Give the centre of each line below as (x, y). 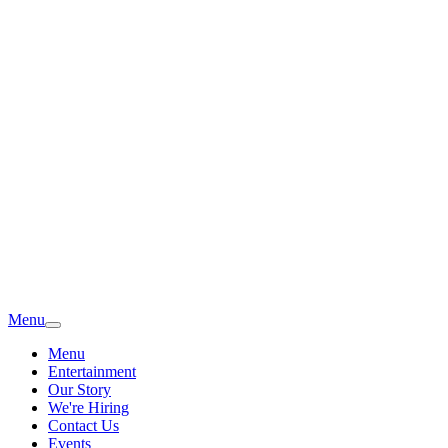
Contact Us (83, 425)
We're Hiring (88, 407)
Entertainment (92, 371)
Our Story (79, 389)
